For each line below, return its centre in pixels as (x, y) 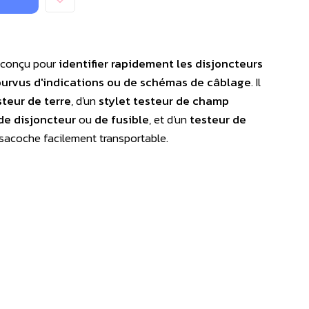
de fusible (120, 119)
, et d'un (169, 119)
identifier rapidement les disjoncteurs (161, 63)
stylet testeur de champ (164, 101)
